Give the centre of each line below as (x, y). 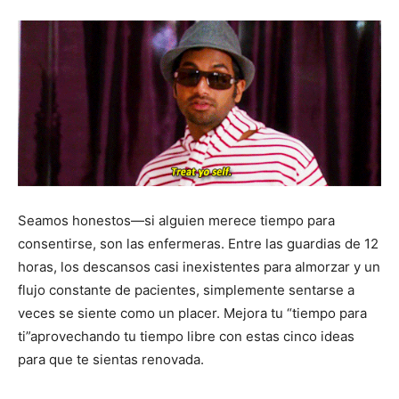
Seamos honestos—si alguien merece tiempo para (176, 220)
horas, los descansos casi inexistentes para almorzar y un (199, 266)
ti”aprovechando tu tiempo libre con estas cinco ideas (186, 336)
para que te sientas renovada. (111, 359)
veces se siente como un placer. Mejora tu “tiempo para (192, 313)
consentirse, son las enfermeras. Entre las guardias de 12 (198, 243)
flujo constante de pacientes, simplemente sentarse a (186, 289)
